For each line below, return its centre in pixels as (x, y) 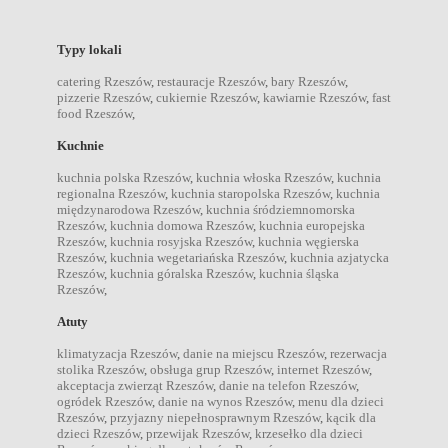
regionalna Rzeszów (111, 193)
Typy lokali (89, 49)
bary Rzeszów (308, 81)
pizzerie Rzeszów (103, 97)
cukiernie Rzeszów (206, 97)
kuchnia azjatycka (339, 257)
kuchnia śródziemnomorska (280, 209)
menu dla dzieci (341, 401)
